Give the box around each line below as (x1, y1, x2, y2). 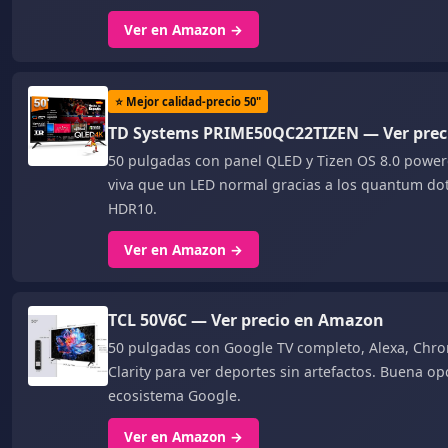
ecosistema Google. (108, 386, 241, 405)
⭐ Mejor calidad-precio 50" (115, 94, 261, 109)
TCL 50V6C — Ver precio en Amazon (108, 309, 384, 331)
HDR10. (108, 199, 157, 218)
